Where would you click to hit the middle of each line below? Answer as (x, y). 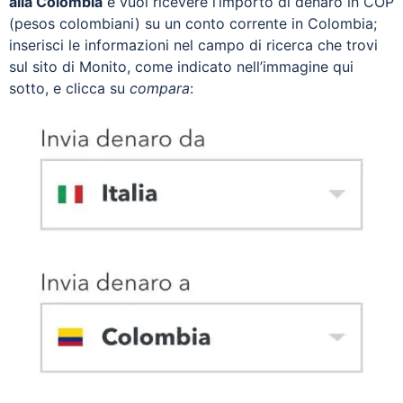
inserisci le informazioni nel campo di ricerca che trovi (193, 45)
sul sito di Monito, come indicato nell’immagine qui (181, 66)
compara (160, 88)
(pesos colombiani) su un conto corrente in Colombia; (193, 23)
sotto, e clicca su (69, 88)
